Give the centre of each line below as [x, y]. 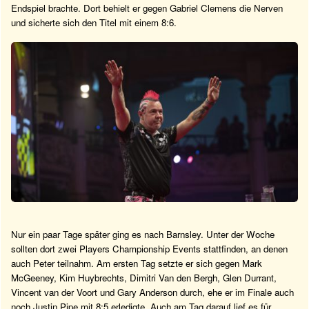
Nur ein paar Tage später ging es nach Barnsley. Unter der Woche [143, 235]
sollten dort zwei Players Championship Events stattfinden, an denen [149, 249]
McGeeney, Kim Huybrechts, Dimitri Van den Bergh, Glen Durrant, [144, 278]
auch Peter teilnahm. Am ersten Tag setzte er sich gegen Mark [137, 263]
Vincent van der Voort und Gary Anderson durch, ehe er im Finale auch [152, 292]
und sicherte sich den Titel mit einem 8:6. [94, 22]
